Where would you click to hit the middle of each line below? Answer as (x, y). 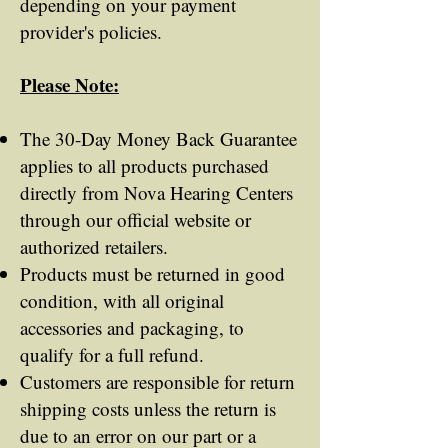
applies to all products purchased (144, 165)
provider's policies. (91, 31)
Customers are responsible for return (157, 381)
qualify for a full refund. (112, 354)
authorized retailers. (94, 246)
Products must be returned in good (152, 273)
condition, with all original (122, 300)
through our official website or (135, 219)
